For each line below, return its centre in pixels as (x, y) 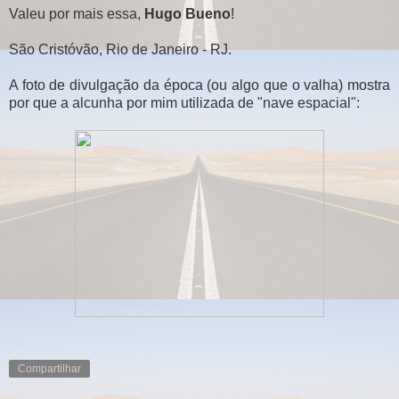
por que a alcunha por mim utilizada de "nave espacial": (184, 102)
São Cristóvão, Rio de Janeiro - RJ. (120, 49)
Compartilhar (49, 368)
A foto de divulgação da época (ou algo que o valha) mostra (199, 85)
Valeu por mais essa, (77, 13)
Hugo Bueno (187, 13)
